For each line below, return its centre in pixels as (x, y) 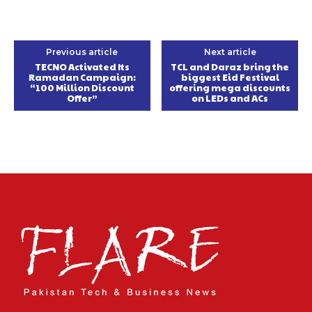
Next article (230, 52)
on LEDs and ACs (230, 98)
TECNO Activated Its (82, 67)
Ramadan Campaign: (82, 77)
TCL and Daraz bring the (230, 67)
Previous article (82, 52)
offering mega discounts (230, 87)
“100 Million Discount (82, 87)
